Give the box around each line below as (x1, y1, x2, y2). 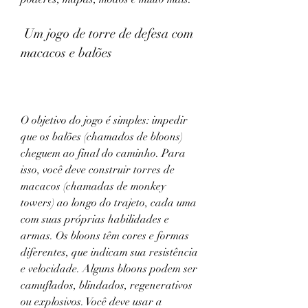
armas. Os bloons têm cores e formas (21, 229, 189, 243)
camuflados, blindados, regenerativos (21, 278, 192, 292)
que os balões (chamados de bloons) (21, 130, 183, 144)
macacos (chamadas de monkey (21, 179, 166, 193)
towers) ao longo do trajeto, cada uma (21, 196, 197, 210)
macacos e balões (21, 45, 112, 60)
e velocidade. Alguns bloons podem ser (21, 262, 197, 276)
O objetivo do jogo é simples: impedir (21, 113, 188, 127)
